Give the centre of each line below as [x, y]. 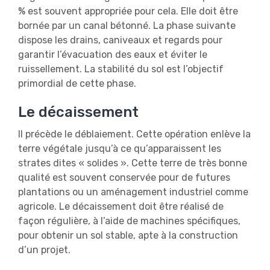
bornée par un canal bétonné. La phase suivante [127, 26]
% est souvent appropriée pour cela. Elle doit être [128, 11]
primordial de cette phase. [77, 83]
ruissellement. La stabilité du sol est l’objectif [121, 69]
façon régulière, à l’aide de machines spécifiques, [129, 221]
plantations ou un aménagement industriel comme [133, 192]
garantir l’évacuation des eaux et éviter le [113, 55]
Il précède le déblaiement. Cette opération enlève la [134, 134]
